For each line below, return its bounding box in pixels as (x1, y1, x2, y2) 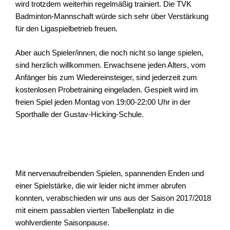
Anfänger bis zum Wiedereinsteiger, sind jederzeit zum (15, 72, 197, 82)
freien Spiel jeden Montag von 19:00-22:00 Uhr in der (15, 97, 190, 106)
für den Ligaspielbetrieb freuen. (15, 24, 118, 33)
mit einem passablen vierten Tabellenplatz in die (15, 206, 174, 215)
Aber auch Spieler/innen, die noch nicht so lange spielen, (15, 48, 203, 57)
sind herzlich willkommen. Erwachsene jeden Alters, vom (15, 60, 206, 69)
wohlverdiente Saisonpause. (15, 218, 109, 227)
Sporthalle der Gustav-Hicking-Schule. (15, 109, 144, 119)
